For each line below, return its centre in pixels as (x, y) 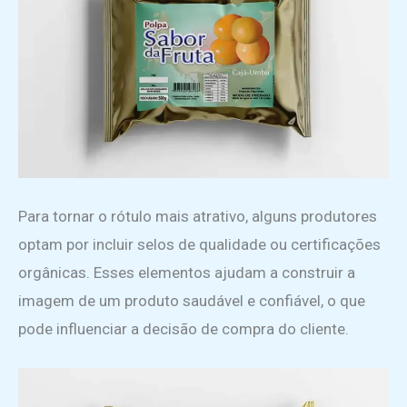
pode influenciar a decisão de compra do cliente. (184, 328)
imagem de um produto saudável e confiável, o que (192, 300)
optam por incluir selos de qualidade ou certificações (199, 244)
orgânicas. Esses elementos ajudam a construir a (187, 272)
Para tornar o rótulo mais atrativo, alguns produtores (198, 216)
